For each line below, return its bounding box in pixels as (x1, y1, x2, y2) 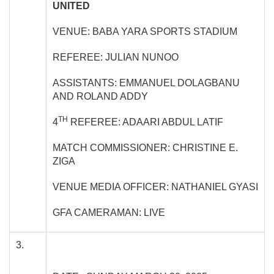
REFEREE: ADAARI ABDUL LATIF (68, 116, 223, 127)
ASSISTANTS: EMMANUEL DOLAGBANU (53, 77, 240, 88)
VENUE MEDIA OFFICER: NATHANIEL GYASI (53, 181, 258, 192)
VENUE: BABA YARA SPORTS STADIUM (53, 26, 237, 37)
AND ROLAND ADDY (53, 91, 148, 102)
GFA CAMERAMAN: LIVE (53, 207, 165, 218)
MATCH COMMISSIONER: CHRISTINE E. (53, 142, 238, 153)
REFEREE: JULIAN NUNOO (53, 51, 179, 62)
